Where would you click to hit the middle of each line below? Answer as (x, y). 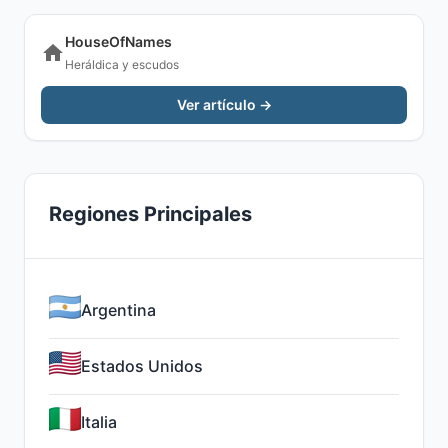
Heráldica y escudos (122, 64)
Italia (99, 422)
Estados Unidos (142, 366)
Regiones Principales (150, 214)
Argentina (118, 310)
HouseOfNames (118, 41)
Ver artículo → (224, 104)
